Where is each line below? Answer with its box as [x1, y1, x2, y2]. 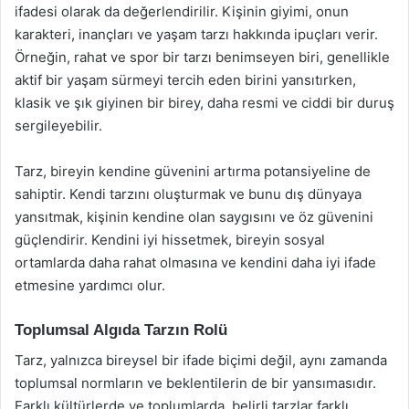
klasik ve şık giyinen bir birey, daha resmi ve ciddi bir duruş [15, 94, 394, 111]
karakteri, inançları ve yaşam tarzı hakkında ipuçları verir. [15, 26, 378, 43]
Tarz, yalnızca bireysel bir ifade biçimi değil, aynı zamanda [15, 351, 387, 369]
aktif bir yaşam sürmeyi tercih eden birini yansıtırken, [15, 71, 356, 89]
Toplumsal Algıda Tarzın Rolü [15, 321, 227, 339]
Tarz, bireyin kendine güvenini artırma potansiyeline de [15, 163, 371, 180]
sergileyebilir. [15, 117, 102, 134]
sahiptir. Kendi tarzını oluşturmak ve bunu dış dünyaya [15, 185, 362, 203]
